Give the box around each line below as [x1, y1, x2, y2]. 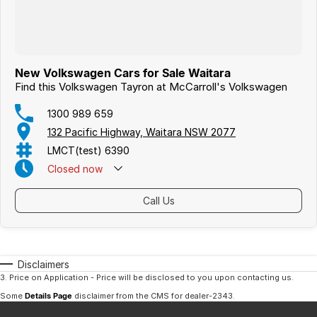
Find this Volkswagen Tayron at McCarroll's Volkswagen [15, 80, 287, 94]
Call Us [142, 195, 175, 207]
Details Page [25, 291, 72, 301]
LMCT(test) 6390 [47, 144, 129, 156]
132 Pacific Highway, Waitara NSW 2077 [47, 125, 236, 138]
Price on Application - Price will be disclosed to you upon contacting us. [9, 272, 294, 283]
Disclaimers [18, 258, 69, 271]
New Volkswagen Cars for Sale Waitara [15, 66, 231, 81]
